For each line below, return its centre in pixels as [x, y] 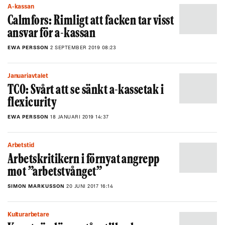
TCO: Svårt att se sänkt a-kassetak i [86, 91]
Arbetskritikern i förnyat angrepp [84, 160]
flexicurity [32, 103]
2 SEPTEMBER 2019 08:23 [83, 48]
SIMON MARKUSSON [37, 187]
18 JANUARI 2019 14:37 [80, 117]
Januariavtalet [29, 76]
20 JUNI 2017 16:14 [90, 187]
